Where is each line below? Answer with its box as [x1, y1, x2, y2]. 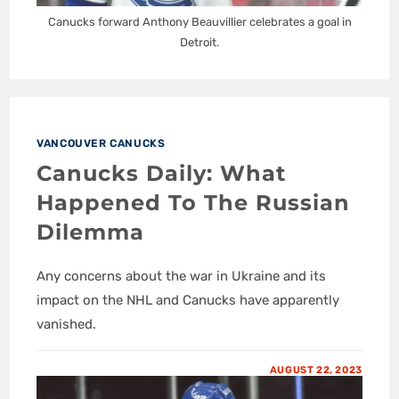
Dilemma [37, 219, 145, 246]
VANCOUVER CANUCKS [37, 137, 166, 151]
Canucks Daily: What [37, 160, 287, 187]
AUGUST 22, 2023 [269, 364, 362, 377]
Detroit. [180, 36, 219, 50]
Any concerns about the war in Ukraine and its [37, 268, 327, 285]
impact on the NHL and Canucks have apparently [37, 292, 340, 309]
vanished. [37, 316, 97, 333]
